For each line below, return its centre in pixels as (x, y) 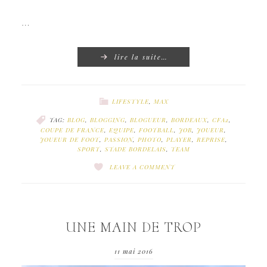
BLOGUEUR (148, 119)
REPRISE (211, 139)
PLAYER (179, 139)
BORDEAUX (189, 119)
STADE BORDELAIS (135, 149)
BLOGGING (108, 119)
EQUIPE (122, 130)
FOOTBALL (156, 130)
